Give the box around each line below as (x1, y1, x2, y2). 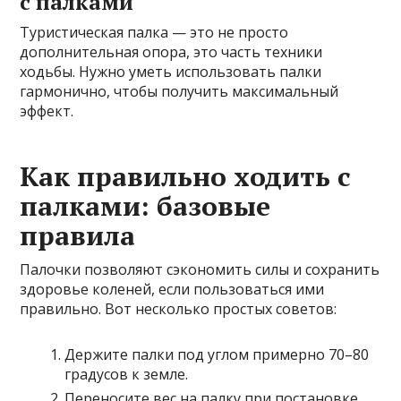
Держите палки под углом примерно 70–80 (64, 345, 370, 365)
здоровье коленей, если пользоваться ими (20, 279, 325, 300)
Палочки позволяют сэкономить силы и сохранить (20, 260, 380, 280)
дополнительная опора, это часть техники (20, 42, 323, 63)
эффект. (20, 101, 74, 122)
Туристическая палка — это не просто (20, 22, 289, 43)
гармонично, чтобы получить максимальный (20, 81, 339, 102)
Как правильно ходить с (20, 158, 352, 195)
